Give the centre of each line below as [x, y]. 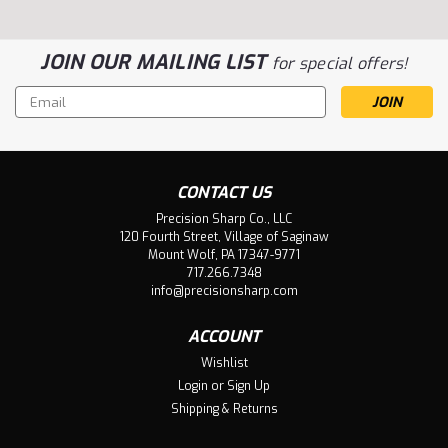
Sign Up [249, 386]
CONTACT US [224, 193]
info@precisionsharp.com [224, 291]
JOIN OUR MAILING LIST [156, 63]
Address [42, 118]
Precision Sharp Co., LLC [224, 219]
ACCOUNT [224, 337]
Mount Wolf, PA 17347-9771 [224, 255]
